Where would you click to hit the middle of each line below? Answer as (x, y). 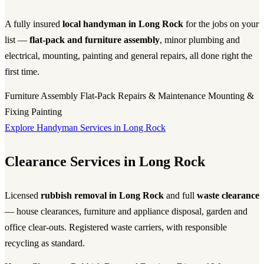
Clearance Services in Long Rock (105, 161)
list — (17, 40)
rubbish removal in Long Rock (102, 195)
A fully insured (34, 24)
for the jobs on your (221, 24)
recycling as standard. (45, 243)
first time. (22, 72)
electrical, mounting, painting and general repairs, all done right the (128, 56)
